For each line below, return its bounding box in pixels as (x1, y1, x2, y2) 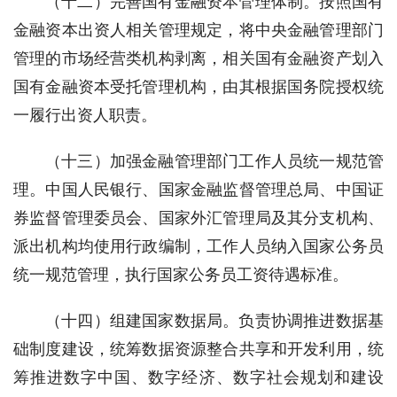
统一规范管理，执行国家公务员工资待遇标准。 (13, 265, 348, 284)
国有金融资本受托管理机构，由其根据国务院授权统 (13, 77, 384, 96)
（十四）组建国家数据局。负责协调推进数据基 (45, 311, 384, 330)
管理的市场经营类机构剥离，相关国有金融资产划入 (13, 49, 384, 67)
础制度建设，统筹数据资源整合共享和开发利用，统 (13, 339, 384, 358)
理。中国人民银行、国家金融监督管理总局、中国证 (13, 180, 384, 198)
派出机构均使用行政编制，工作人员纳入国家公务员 (13, 237, 384, 255)
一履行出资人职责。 (13, 105, 157, 124)
